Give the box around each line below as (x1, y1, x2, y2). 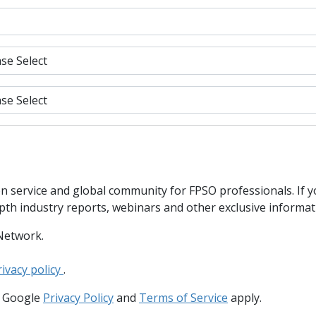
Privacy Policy (43, 290, 114, 306)
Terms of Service (139, 290, 228, 306)
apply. (228, 290, 262, 306)
